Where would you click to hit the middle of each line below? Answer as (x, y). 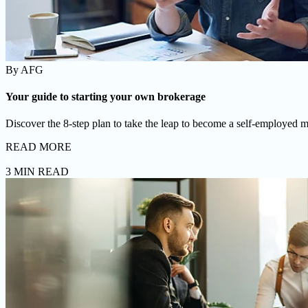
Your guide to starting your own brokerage (106, 96)
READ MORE (38, 147)
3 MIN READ (37, 172)
